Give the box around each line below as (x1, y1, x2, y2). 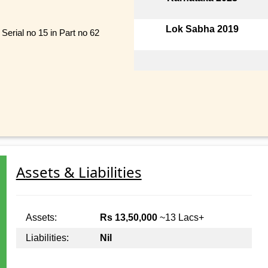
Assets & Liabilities (16, 162, 142, 182)
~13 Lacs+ (157, 212, 204, 223)
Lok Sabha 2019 (166, 23, 239, 34)
